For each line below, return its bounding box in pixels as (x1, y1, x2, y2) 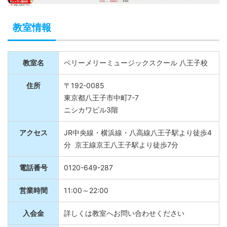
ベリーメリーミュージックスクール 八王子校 (64, 64, 208, 73)
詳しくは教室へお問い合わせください (64, 214, 184, 223)
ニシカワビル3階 (64, 111, 118, 120)
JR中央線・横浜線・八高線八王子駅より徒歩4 (64, 134, 212, 143)
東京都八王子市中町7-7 (64, 99, 139, 108)
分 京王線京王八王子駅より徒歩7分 (64, 146, 178, 155)
